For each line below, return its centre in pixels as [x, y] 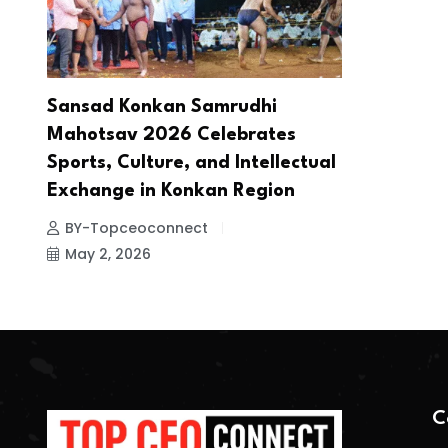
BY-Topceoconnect [136, 227]
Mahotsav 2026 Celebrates [171, 134]
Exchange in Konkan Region [171, 190]
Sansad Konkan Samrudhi [162, 106]
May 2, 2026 [108, 253]
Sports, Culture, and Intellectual [191, 162]
